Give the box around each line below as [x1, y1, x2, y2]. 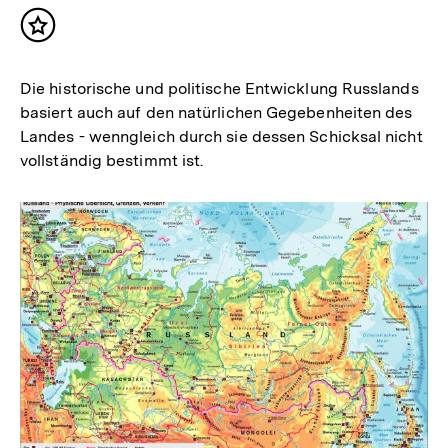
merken [37, 43, 101, 65]
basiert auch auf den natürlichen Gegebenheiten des [20, 102, 413, 122]
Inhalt [37, 23, 87, 45]
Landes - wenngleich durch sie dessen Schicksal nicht [20, 126, 423, 146]
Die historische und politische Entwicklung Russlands [20, 78, 419, 98]
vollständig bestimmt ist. [20, 150, 204, 170]
